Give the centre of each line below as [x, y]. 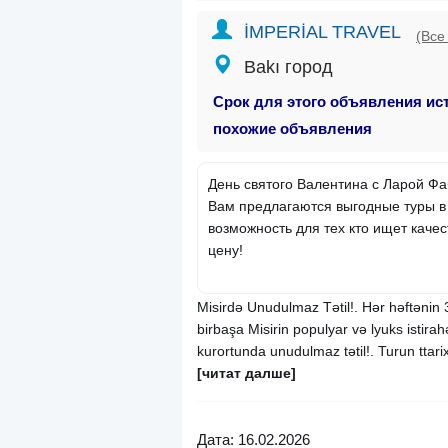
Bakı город [288, 67]
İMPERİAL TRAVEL [322, 32]
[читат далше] [246, 373]
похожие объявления [292, 129]
